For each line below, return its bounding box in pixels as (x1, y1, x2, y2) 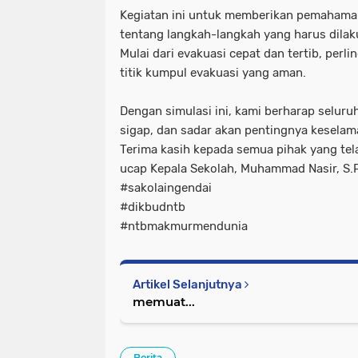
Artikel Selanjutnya (133, 277, 245, 292)
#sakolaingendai (120, 181, 212, 196)
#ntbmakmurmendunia (120, 219, 248, 234)
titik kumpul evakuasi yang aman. (120, 66, 306, 81)
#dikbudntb (120, 200, 185, 215)
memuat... (133, 294, 195, 310)
